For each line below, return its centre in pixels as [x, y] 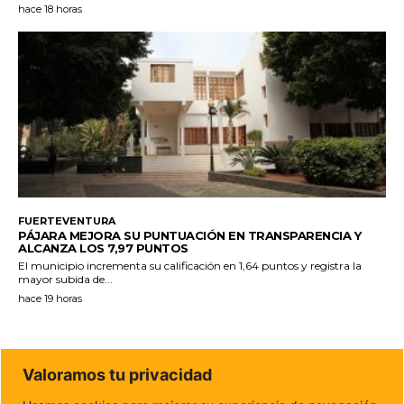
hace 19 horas [50, 298]
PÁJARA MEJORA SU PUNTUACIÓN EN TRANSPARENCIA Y [189, 235]
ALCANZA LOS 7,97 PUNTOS [103, 248]
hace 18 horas [50, 9]
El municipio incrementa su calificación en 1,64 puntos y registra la [190, 265]
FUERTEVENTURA [67, 220]
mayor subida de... [65, 279]
